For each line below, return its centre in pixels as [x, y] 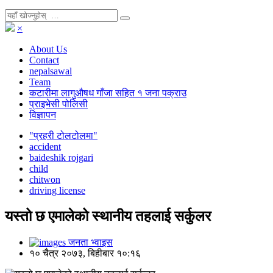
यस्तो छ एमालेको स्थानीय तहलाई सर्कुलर [108, 216]
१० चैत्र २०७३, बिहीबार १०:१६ [85, 253]
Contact [44, 60]
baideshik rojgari [61, 158]
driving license [57, 190]
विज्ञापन [43, 115]
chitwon [45, 179]
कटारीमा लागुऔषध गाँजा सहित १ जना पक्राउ [108, 93]
